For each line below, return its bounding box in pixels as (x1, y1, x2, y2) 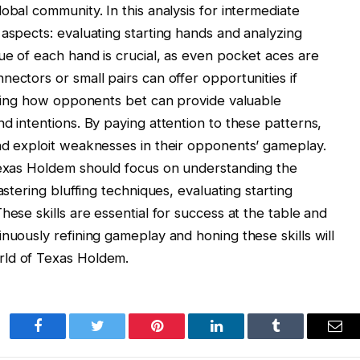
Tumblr (274, 330, 317, 346)
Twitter (96, 330, 138, 346)
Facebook (36, 330, 93, 346)
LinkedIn (215, 330, 268, 346)
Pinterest (155, 330, 207, 346)
